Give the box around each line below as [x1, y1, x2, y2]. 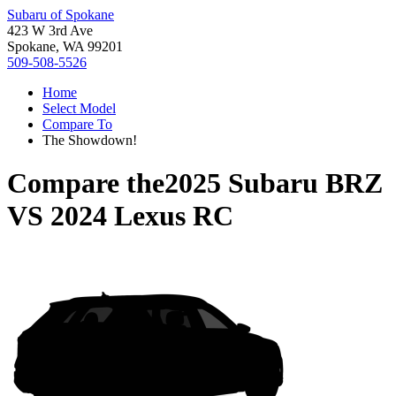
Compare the [7, 167, 164, 200]
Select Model [42, 101, 116, 116]
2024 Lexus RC [50, 200, 233, 232]
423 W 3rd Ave [7, 23, 93, 38]
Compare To [42, 117, 112, 132]
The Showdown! [42, 133, 137, 148]
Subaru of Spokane [7, 7, 114, 22]
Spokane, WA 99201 [7, 39, 123, 54]
